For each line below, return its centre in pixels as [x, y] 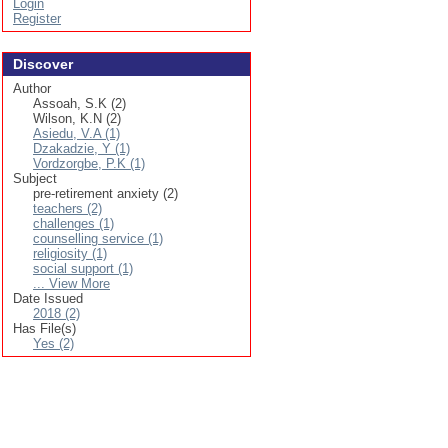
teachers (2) [67, 208]
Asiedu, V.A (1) [76, 133]
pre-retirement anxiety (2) [105, 193]
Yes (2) [53, 343]
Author [32, 88]
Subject [35, 178]
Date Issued [48, 298]
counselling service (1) [98, 238]
